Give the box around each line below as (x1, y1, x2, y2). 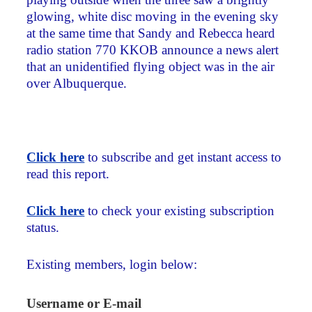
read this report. (26, 166, 110, 181)
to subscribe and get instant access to (84, 150, 282, 164)
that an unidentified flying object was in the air (26, 59, 275, 75)
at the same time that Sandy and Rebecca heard (26, 26, 276, 41)
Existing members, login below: (26, 256, 198, 272)
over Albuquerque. (26, 76, 127, 91)
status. (26, 219, 60, 235)
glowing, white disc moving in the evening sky (26, 9, 279, 24)
